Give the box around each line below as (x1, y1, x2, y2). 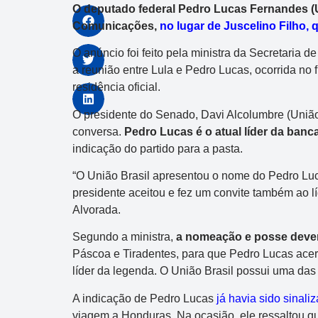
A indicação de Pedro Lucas (72, 292, 216, 305)
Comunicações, (72, 19, 160, 32)
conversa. (72, 125, 124, 138)
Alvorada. (72, 203, 121, 216)
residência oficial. (72, 81, 160, 94)
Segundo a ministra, (72, 231, 176, 243)
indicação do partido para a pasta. (72, 142, 243, 155)
